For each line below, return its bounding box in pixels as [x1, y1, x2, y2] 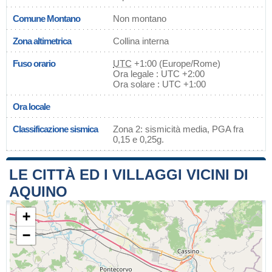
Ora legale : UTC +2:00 [113, 69, 205, 79]
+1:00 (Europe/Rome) [132, 58, 220, 69]
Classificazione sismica [13, 124, 98, 134]
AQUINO [9, 183, 67, 200]
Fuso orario [13, 58, 55, 69]
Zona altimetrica [13, 36, 71, 46]
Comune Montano [13, 13, 80, 24]
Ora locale [13, 101, 50, 112]
